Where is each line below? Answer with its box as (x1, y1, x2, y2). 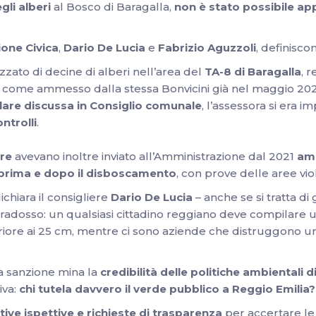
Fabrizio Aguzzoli (158, 41, 256, 54)
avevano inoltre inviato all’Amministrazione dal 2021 (12, 150, 297, 163)
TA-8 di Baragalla (205, 65, 301, 78)
